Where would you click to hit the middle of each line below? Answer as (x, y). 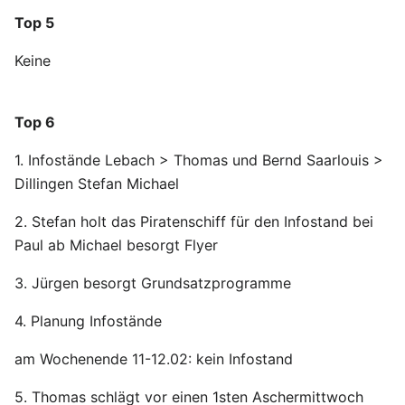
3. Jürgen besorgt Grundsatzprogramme (153, 283)
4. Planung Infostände (88, 321)
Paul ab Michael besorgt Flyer (116, 245)
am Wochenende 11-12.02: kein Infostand (154, 359)
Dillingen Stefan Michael (97, 184)
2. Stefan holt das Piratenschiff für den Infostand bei (194, 221)
